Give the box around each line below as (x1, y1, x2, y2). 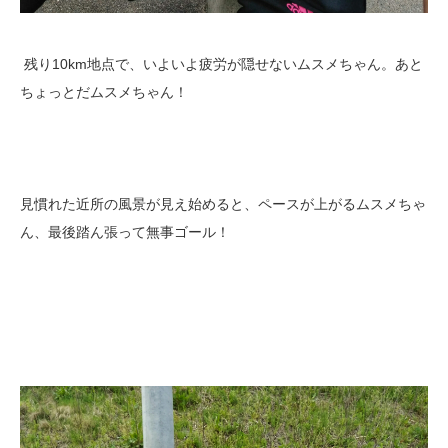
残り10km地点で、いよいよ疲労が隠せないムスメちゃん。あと (20, 56, 423, 72)
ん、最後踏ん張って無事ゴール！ (20, 224, 230, 240)
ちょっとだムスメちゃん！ (20, 84, 188, 100)
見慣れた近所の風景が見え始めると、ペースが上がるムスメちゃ (20, 196, 426, 212)
